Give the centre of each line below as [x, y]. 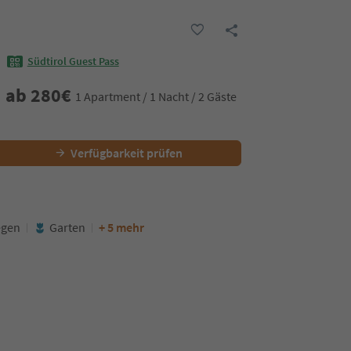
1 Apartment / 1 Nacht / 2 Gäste [156, 96]
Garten [67, 227]
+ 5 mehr [121, 227]
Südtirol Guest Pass [73, 62]
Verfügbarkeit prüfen [126, 153]
